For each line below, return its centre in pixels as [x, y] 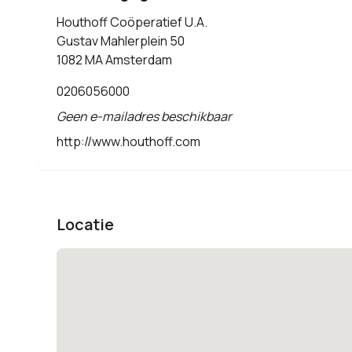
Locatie [85, 224]
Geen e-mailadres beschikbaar [144, 116]
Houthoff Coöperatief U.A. [132, 22]
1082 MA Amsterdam [114, 60]
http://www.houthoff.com [128, 141]
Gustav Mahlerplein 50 [121, 41]
